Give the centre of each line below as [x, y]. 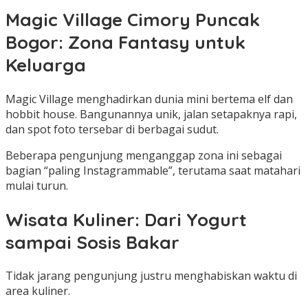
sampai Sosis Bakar [92, 242]
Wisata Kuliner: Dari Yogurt [126, 219]
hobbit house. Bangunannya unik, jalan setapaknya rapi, [151, 114]
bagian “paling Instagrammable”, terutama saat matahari [153, 171]
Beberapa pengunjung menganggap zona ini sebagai [144, 156]
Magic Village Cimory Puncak [133, 20]
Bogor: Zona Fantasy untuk [125, 43]
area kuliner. [38, 291]
